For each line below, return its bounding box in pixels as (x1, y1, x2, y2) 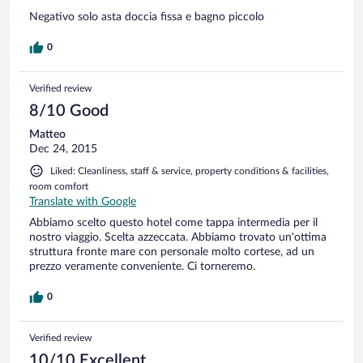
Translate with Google (29, 195, 136, 207)
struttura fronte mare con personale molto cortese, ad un (29, 246, 314, 258)
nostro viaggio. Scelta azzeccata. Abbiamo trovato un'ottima (29, 231, 327, 243)
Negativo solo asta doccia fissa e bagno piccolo (29, 11, 264, 23)
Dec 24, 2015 (29, 143, 97, 155)
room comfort (29, 181, 88, 191)
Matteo (29, 128, 66, 140)
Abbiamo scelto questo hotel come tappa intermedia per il (29, 216, 318, 228)
